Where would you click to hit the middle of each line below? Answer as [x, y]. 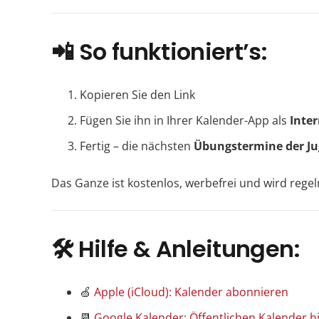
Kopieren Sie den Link [137, 94]
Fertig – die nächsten [137, 146]
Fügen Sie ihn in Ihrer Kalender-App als [185, 120]
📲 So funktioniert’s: [159, 51]
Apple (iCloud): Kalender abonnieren [191, 292]
